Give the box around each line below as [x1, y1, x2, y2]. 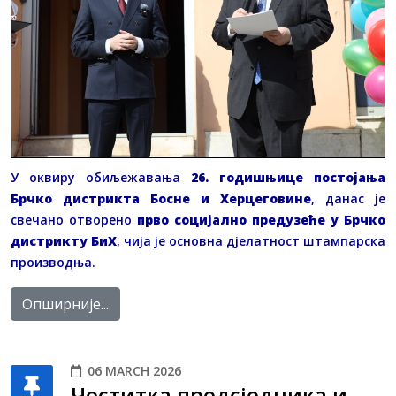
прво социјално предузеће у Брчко [137, 210, 385, 228]
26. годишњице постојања [191, 168, 385, 186]
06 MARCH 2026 [88, 362, 181, 379]
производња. [11, 253, 95, 270]
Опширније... [22, 293, 109, 314]
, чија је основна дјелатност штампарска [117, 232, 385, 249]
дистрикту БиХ [11, 232, 117, 249]
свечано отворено [11, 210, 137, 228]
